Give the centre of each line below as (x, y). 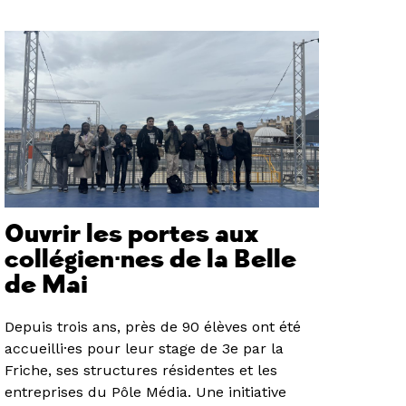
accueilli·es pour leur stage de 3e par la (145, 348)
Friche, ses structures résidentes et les (141, 370)
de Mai (47, 285)
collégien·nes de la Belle (151, 259)
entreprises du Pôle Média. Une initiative (146, 391)
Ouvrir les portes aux (132, 234)
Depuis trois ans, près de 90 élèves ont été (153, 326)
